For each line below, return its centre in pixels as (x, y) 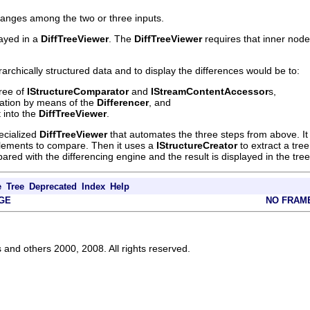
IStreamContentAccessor (210, 91)
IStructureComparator (78, 91)
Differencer (123, 102)
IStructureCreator (197, 145)
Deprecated (53, 186)
